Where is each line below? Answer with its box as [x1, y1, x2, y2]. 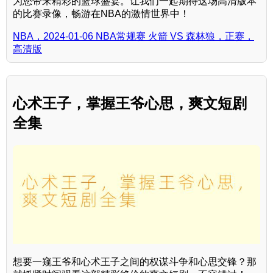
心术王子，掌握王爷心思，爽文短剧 [13, 94, 247, 112]
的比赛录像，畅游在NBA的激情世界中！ [13, 8, 190, 19]
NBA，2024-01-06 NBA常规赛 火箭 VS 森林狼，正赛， [13, 30, 254, 41]
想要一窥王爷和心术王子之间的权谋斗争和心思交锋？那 [13, 256, 257, 267]
